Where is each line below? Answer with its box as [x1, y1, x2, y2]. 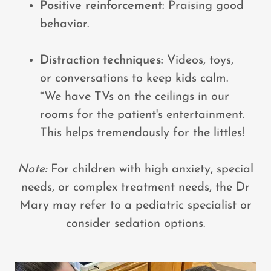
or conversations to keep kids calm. [40, 73, 228, 85]
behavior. [40, 18, 89, 30]
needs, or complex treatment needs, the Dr [21, 181, 250, 194]
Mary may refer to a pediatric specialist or [19, 200, 252, 212]
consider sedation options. [66, 218, 205, 230]
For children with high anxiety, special [47, 163, 253, 175]
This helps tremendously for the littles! [40, 127, 244, 139]
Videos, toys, [163, 54, 233, 67]
